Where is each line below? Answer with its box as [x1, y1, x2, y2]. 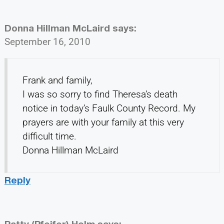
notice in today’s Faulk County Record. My [22, 102, 195, 114]
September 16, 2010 [4, 35, 90, 47]
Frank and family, [22, 74, 92, 86]
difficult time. [22, 130, 76, 142]
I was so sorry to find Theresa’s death [22, 88, 177, 100]
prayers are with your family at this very [22, 116, 184, 128]
